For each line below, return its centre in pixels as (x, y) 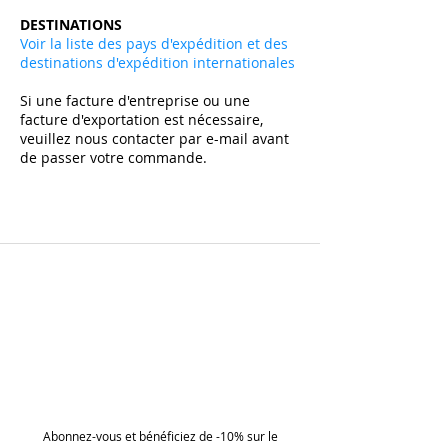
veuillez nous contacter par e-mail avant (154, 139)
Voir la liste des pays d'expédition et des (154, 44)
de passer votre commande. (115, 158)
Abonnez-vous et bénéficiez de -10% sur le (160, 436)
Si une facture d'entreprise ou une (135, 101)
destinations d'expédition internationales (157, 63)
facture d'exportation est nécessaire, (141, 120)
